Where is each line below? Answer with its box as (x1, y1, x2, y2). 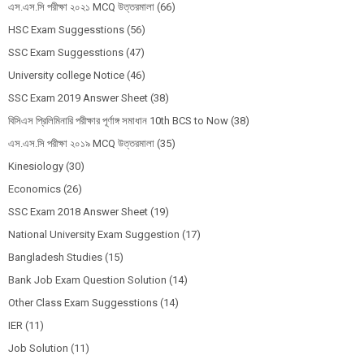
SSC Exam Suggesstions (8, 46, 123, 59)
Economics (8, 183, 61, 196)
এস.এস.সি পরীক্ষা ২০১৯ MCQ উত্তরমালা (8, 137, 154, 150)
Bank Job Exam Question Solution (8, 274, 167, 287)
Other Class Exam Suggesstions (8, 297, 158, 310)
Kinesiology (8, 160, 63, 173)
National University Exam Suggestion (8, 228, 180, 241)
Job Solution (8, 342, 68, 355)
